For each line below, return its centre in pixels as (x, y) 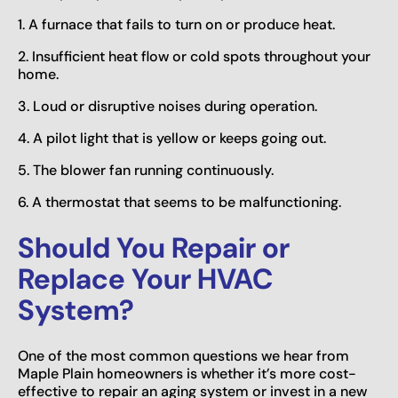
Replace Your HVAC (145, 279)
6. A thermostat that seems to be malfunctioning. (179, 202)
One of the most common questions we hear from (183, 355)
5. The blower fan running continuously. (146, 170)
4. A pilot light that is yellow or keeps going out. (172, 138)
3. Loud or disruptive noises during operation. (167, 106)
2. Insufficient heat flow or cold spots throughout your (194, 56)
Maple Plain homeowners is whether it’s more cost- (187, 373)
